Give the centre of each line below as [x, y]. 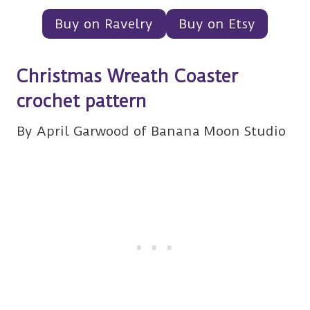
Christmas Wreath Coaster [128, 76]
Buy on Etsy [217, 24]
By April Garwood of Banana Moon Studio [151, 131]
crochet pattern [82, 101]
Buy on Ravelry [104, 24]
